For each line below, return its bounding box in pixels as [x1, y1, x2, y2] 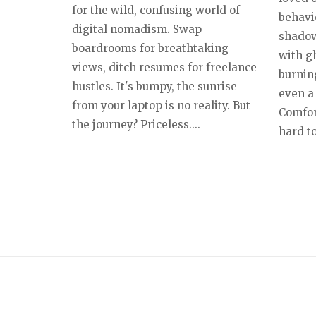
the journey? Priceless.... [72, 118, 200, 132]
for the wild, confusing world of [72, 4, 240, 18]
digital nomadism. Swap [72, 23, 202, 37]
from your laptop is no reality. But [72, 99, 250, 113]
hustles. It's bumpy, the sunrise [72, 80, 237, 94]
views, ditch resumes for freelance [72, 61, 257, 75]
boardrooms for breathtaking [72, 42, 229, 56]
